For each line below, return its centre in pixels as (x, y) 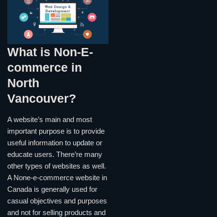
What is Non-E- (50, 52)
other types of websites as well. (57, 166)
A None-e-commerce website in (57, 178)
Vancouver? (42, 98)
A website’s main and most (50, 119)
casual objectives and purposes (57, 201)
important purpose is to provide (56, 131)
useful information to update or (55, 143)
